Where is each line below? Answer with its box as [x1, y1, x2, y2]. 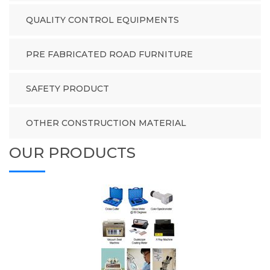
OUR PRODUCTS [9, 143, 136, 162]
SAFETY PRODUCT [26, 83, 109, 94]
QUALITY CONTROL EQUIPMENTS [26, 14, 179, 25]
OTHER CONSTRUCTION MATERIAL [26, 118, 186, 128]
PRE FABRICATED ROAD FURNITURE [26, 49, 193, 60]
